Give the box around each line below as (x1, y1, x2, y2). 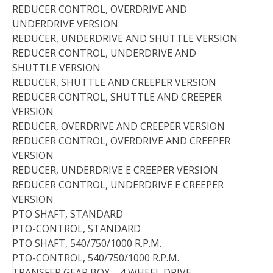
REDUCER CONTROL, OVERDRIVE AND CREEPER (12, 134, 230, 148)
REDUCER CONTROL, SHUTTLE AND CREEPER (12, 90, 222, 104)
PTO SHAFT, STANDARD (12, 207, 123, 221)
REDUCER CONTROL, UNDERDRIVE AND (12, 46, 196, 60)
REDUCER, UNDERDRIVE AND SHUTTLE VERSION (12, 32, 238, 46)
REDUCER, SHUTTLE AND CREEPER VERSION (12, 76, 216, 90)
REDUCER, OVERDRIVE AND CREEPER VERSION (12, 119, 225, 133)
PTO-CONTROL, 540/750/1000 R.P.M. (12, 251, 179, 265)
